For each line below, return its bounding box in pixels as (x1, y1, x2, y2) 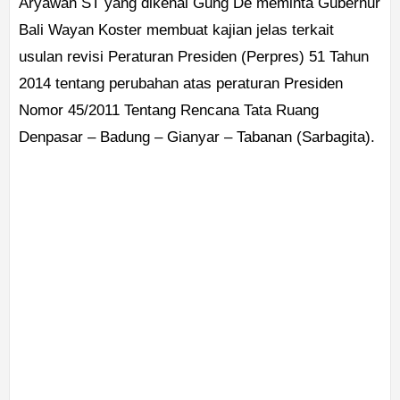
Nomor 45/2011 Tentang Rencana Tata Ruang (19, 102, 319, 120)
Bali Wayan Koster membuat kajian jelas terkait (19, 21, 334, 39)
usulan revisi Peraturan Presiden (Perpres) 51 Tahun (19, 48, 369, 66)
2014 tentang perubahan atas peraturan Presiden (19, 75, 343, 93)
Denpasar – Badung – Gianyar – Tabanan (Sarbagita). (19, 129, 375, 146)
